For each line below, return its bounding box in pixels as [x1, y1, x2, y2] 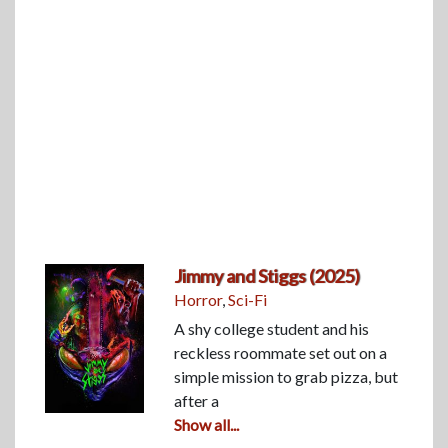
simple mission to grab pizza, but [174, 366, 399, 386]
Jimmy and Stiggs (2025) [174, 264, 361, 287]
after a [174, 390, 220, 410]
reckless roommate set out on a [174, 342, 388, 362]
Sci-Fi [228, 289, 268, 309]
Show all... [174, 414, 240, 434]
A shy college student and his [174, 318, 370, 338]
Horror [174, 289, 223, 309]
